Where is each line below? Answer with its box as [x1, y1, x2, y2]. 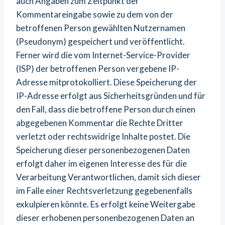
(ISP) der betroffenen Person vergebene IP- [16, 63, 179, 74]
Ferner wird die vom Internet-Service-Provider [16, 50, 190, 60]
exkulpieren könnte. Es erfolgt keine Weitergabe [16, 199, 195, 209]
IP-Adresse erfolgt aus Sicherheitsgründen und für [16, 90, 205, 101]
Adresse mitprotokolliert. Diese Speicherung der [16, 77, 197, 87]
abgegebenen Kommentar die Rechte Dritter [16, 118, 183, 128]
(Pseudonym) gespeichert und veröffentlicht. [16, 36, 185, 47]
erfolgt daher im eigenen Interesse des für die [16, 158, 187, 169]
